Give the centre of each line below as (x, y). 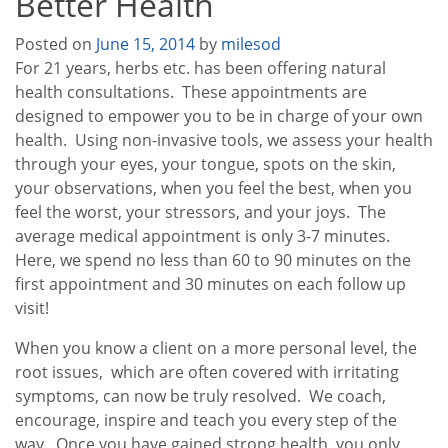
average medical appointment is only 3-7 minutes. (204, 236)
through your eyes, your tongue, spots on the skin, (205, 164)
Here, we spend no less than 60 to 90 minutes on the (213, 260)
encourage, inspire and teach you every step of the (206, 420)
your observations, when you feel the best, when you (213, 188)
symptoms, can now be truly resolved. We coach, (202, 396)
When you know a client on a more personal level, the (216, 348)
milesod (251, 44)
